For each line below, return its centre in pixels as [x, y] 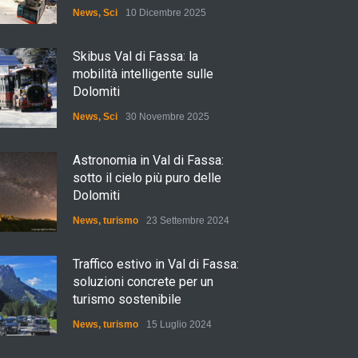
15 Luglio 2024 [179, 324]
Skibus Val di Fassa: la [135, 56]
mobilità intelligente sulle [143, 74]
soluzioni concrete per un [143, 282]
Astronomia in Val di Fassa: [148, 160]
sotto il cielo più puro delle [147, 178]
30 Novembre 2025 [167, 117]
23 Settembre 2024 [188, 221]
